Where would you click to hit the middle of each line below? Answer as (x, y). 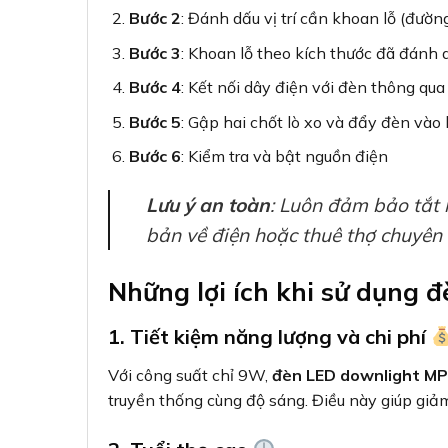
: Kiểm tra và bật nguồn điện (284, 156)
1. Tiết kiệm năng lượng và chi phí (269, 336)
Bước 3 (154, 52)
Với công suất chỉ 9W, (190, 374)
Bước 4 (154, 87)
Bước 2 (154, 18)
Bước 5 (154, 121)
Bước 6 (154, 156)
